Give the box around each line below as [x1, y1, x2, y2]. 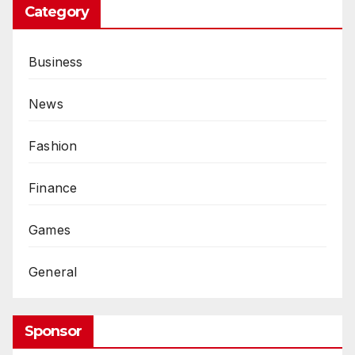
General [29, 263, 78, 280]
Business [29, 53, 83, 70]
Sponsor [25, 323, 82, 341]
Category [25, 2, 89, 21]
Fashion [29, 137, 78, 154]
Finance [29, 179, 78, 196]
